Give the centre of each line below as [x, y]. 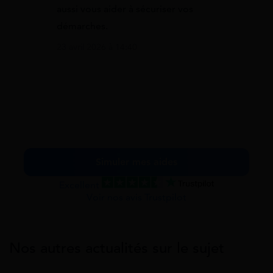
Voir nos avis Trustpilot [136, 197]
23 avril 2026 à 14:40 [97, 47]
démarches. [82, 26]
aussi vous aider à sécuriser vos [125, 9]
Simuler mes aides [136, 162]
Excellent [80, 185]
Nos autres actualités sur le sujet [117, 248]
